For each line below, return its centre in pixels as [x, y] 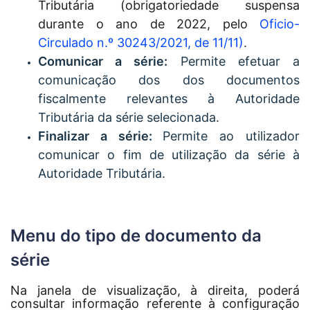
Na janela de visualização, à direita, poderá [155, 290]
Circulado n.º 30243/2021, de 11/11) [141, 42]
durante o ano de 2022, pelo [149, 24]
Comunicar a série [101, 61]
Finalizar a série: [101, 136]
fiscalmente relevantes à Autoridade [169, 98]
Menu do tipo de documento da [136, 235]
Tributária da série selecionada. [129, 117]
